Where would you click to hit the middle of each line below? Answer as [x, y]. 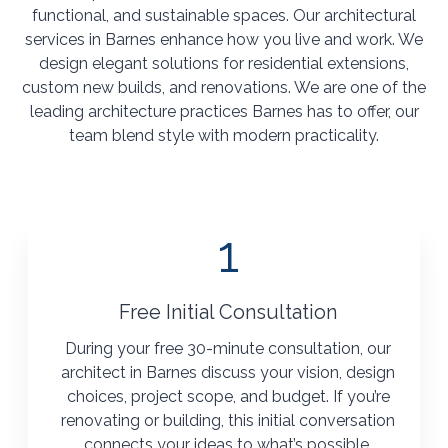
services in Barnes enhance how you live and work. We [224, 40]
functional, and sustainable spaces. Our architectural [224, 16]
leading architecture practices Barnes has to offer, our [224, 112]
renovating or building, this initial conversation [228, 421]
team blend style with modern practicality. [224, 136]
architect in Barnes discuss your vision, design [228, 373]
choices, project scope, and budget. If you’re [228, 397]
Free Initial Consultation [228, 312]
